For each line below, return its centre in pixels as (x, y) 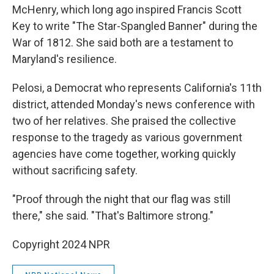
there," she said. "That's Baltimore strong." (113, 216)
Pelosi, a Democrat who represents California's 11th (137, 88)
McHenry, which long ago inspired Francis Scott (127, 9)
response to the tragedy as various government (127, 137)
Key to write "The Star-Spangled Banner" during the (135, 26)
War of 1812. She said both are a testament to (123, 43)
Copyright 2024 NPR (61, 244)
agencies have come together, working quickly (124, 154)
